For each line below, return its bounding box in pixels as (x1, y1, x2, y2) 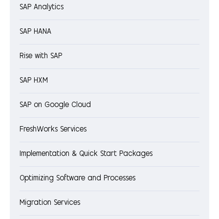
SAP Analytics (20, 4, 64, 12)
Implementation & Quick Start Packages (20, 151, 153, 158)
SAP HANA (20, 28, 51, 36)
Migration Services (20, 199, 80, 207)
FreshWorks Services (20, 126, 87, 134)
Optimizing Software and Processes (20, 175, 135, 183)
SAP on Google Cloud (20, 102, 91, 109)
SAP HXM (20, 77, 48, 85)
